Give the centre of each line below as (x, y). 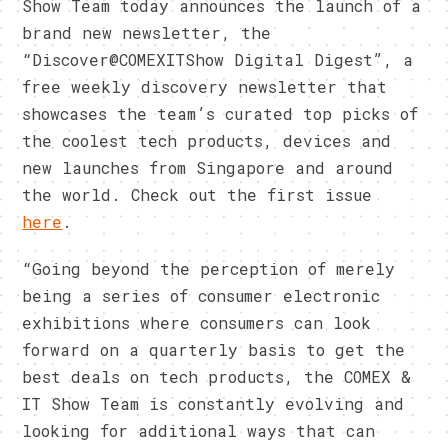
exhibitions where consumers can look (197, 322)
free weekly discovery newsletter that (205, 86)
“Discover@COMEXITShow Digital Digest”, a (218, 59)
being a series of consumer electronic (201, 295)
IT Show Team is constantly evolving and (213, 403)
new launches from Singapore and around (208, 167)
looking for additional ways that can (199, 430)
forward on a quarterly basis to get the (214, 349)
